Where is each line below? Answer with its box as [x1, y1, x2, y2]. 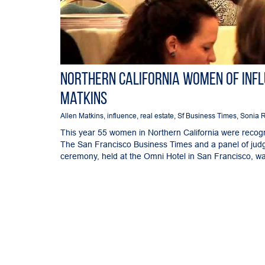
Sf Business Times [177, 111, 237, 120]
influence [107, 111, 137, 120]
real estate [140, 111, 174, 120]
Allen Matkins [60, 111, 104, 120]
